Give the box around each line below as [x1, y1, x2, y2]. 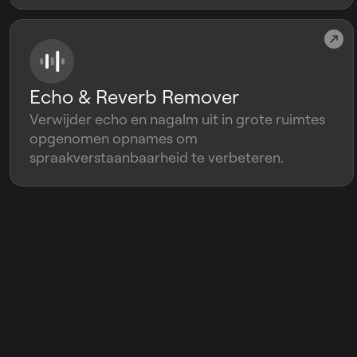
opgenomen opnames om [29, 129, 198, 147]
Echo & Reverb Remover [29, 84, 239, 108]
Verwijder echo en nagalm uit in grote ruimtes [29, 110, 325, 127]
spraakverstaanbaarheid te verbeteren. [29, 148, 284, 166]
